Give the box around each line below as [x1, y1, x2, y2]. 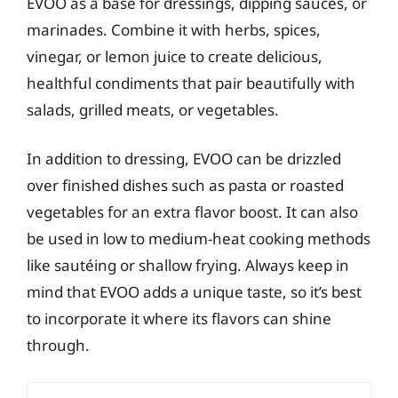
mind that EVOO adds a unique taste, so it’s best [27, 282, 362, 302]
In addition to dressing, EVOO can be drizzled [27, 148, 341, 169]
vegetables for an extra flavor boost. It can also [27, 202, 358, 222]
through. [27, 335, 90, 355]
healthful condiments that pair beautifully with [27, 72, 355, 93]
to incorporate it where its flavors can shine [27, 308, 331, 329]
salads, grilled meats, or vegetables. [27, 99, 279, 120]
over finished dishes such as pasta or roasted [27, 175, 344, 195]
